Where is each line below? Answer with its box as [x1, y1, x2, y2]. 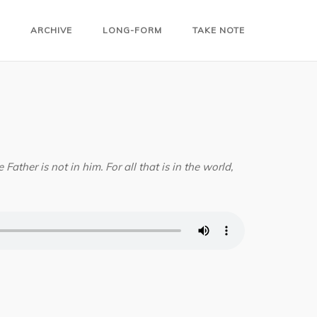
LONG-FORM [103, 25, 162, 35]
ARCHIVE [30, 25, 72, 35]
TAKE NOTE [192, 25, 245, 35]
